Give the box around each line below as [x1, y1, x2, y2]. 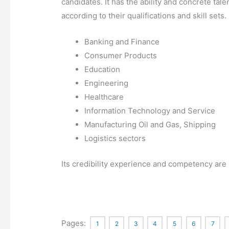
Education [84, 64, 121, 75]
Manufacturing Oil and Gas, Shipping [84, 120, 216, 130]
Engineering [84, 78, 129, 88]
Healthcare [84, 92, 124, 102]
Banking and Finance [84, 37, 160, 47]
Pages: [61, 218, 88, 228]
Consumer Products [84, 51, 157, 61]
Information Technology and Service [84, 106, 216, 116]
